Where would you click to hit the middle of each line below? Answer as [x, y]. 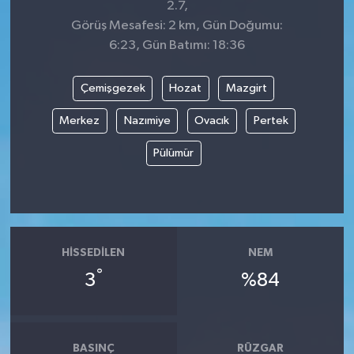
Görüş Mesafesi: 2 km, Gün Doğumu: [177, 26]
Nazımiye [147, 121]
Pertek [271, 121]
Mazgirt [246, 88]
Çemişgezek [113, 88]
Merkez [79, 121]
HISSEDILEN [94, 253]
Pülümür [174, 153]
